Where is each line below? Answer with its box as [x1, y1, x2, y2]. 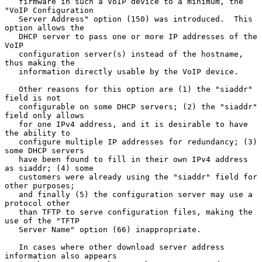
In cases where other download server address [5, 242, 19, 251]
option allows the [5, 23, 84, 32]
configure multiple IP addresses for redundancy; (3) [5, 137, 19, 146]
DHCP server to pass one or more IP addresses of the [5, 32, 19, 41]
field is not [5, 93, 61, 102]
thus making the [5, 58, 75, 67]
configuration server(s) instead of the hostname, [5, 49, 19, 58]
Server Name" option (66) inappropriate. [5, 225, 19, 234]
